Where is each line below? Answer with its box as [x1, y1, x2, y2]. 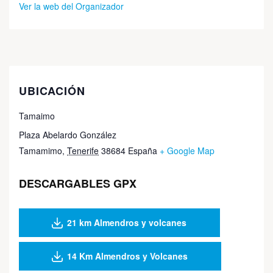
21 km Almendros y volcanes [67, 216, 187, 229]
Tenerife [67, 144, 99, 157]
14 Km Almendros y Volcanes [67, 250, 188, 263]
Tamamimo [19, 144, 62, 157]
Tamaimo [19, 110, 55, 122]
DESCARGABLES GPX [19, 175, 136, 192]
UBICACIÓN [19, 83, 85, 99]
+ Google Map [160, 144, 214, 157]
